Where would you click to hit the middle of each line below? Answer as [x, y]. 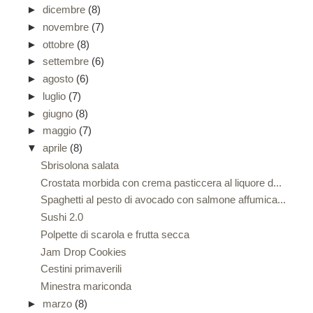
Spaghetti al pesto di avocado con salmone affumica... [163, 200]
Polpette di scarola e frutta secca [115, 234]
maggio [61, 131]
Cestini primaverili [81, 269]
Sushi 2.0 [61, 217]
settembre [67, 61]
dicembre [65, 10]
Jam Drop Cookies [83, 252]
